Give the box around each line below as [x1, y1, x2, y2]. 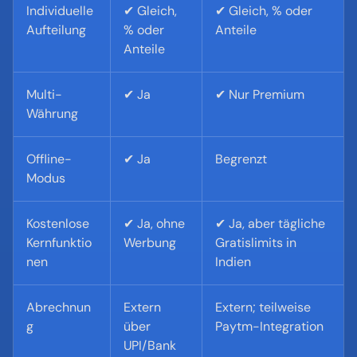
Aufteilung [26, 22, 86, 38]
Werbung [124, 234, 176, 251]
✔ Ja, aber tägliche [215, 215, 325, 232]
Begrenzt [215, 151, 267, 167]
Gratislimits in [215, 234, 296, 251]
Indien [215, 253, 251, 270]
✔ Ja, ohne [124, 215, 185, 232]
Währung [26, 105, 78, 122]
